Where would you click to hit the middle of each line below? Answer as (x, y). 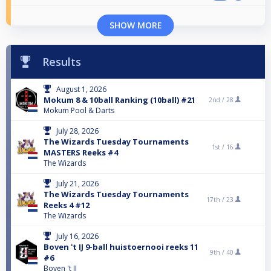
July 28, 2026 (77, 131)
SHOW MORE (135, 25)
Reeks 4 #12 (67, 205)
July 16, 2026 (77, 237)
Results (62, 62)
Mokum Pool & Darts (79, 111)
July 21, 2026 (77, 184)
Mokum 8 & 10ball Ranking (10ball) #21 (119, 100)
